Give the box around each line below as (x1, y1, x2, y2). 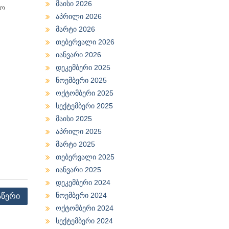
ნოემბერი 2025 (55, 76, 107, 84)
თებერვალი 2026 (55, 37, 114, 46)
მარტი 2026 (55, 25, 95, 33)
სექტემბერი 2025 (55, 101, 113, 110)
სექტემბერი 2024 (55, 216, 113, 225)
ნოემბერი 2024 (55, 191, 107, 199)
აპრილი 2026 (55, 12, 102, 20)
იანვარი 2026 (55, 50, 101, 59)
